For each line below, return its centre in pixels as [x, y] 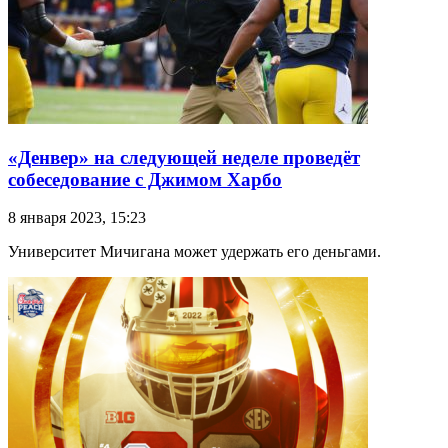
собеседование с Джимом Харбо [145, 179]
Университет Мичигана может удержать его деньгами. [194, 252]
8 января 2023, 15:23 [77, 218]
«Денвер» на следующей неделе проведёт [184, 157]
